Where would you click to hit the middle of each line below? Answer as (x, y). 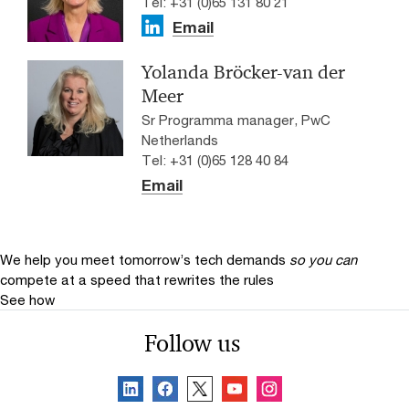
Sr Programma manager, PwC (236, 120)
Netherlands (180, 140)
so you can (323, 260)
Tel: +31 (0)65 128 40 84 (215, 160)
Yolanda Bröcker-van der (243, 73)
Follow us (192, 344)
